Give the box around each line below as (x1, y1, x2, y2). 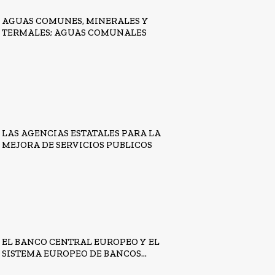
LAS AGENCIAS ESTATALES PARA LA (2, 128, 161, 139)
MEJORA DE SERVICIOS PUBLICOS (2, 139, 153, 151)
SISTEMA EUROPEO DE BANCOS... (2, 247, 147, 259)
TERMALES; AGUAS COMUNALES (2, 26, 147, 38)
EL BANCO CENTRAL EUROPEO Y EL (2, 236, 160, 247)
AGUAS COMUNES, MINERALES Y (2, 15, 149, 26)
